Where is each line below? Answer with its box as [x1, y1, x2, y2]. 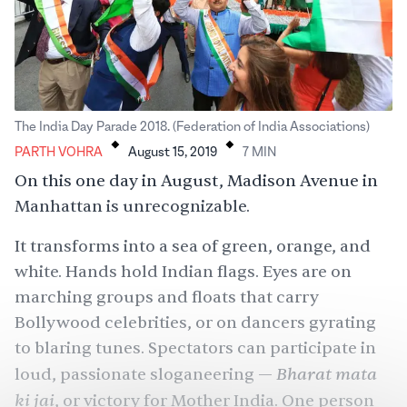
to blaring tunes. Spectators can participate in [15, 337, 376, 359]
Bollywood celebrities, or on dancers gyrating [15, 312, 376, 333]
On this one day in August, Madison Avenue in [15, 170, 378, 192]
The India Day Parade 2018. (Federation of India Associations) [15, 119, 370, 134]
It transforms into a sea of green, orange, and [15, 235, 371, 257]
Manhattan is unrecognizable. [15, 195, 253, 217]
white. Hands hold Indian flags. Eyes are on [15, 261, 352, 283]
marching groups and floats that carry [15, 286, 319, 308]
